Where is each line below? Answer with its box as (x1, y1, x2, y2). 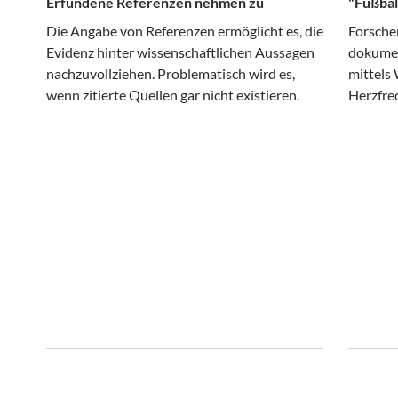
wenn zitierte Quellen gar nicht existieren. (46, 86, 299, 103)
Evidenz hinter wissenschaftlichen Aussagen (46, 44, 314, 60)
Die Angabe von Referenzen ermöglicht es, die (46, 22, 323, 39)
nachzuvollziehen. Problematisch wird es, (46, 65, 295, 82)
